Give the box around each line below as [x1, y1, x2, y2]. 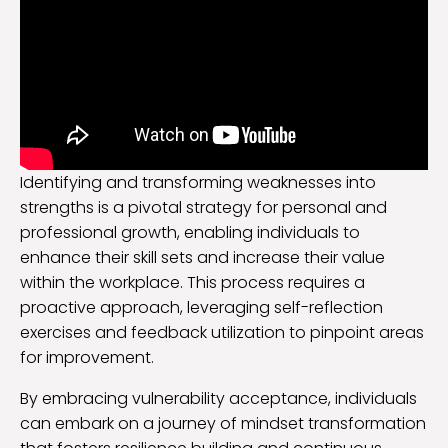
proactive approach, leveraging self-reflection [20, 296, 383, 320]
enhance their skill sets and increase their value [20, 246, 385, 270]
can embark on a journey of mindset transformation [20, 412, 426, 436]
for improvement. [20, 346, 154, 370]
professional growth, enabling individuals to [20, 221, 360, 245]
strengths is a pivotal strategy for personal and [20, 196, 387, 220]
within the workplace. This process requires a [20, 271, 365, 295]
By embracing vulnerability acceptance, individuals [20, 387, 417, 411]
